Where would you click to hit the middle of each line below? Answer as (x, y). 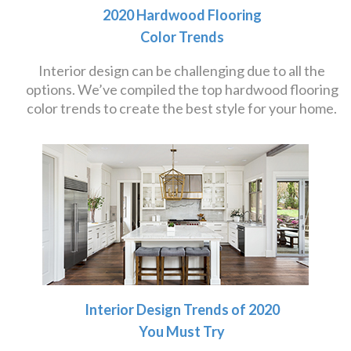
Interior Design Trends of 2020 (182, 309)
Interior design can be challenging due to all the (182, 71)
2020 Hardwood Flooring (182, 15)
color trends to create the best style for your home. (182, 108)
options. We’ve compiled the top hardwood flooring (182, 89)
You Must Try (182, 331)
